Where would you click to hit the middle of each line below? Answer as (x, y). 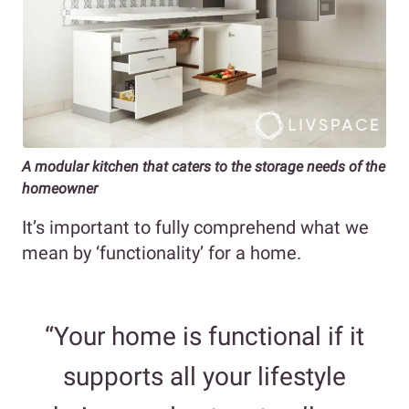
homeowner (60, 189)
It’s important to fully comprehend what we (195, 228)
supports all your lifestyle (204, 377)
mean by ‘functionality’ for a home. (164, 253)
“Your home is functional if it (204, 337)
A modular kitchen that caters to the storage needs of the (204, 167)
